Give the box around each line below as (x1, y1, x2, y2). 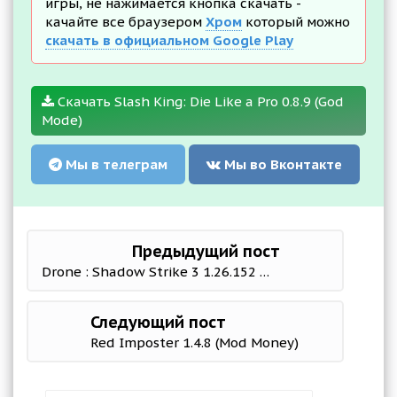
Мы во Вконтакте (221, 156, 342, 173)
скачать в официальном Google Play (45, 32, 293, 49)
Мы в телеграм (62, 156, 167, 173)
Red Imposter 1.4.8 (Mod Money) (90, 334, 299, 351)
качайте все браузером (45, 13, 206, 30)
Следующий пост (90, 312, 226, 332)
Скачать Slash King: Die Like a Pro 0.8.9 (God (54, 93, 344, 110)
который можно (242, 13, 350, 30)
